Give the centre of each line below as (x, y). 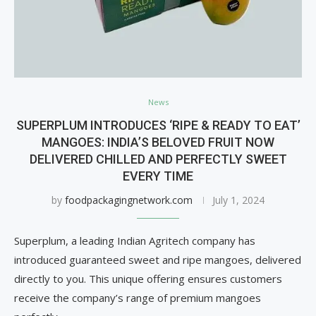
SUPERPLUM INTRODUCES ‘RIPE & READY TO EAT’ (158, 125)
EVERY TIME (158, 176)
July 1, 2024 (238, 200)
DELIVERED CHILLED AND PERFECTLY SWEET (158, 159)
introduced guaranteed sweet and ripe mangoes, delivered (158, 260)
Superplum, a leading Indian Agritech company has (135, 241)
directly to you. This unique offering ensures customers (148, 279)
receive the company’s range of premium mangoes (138, 298)
